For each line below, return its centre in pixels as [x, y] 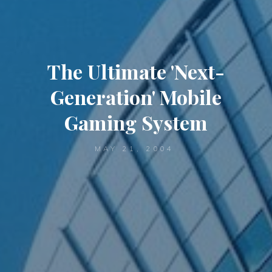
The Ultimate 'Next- [136, 71]
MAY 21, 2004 [134, 149]
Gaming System [136, 122]
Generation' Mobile [136, 97]
